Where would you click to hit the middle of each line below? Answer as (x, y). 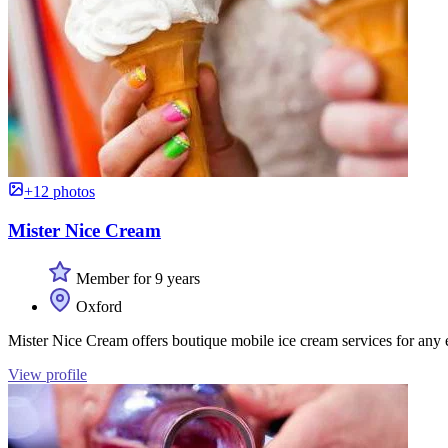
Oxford (97, 307)
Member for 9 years (136, 279)
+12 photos (59, 191)
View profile (47, 375)
